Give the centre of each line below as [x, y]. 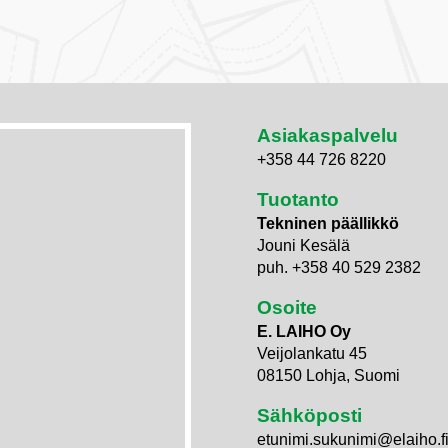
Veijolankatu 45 [311, 354]
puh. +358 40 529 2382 [338, 268]
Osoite [286, 308]
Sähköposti [309, 416]
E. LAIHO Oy [303, 332]
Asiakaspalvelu [327, 136]
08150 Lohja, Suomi [328, 376]
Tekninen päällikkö [327, 224]
